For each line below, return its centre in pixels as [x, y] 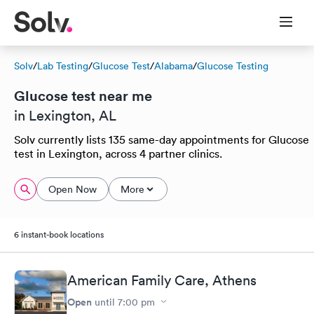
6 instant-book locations [59, 234]
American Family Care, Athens [162, 280]
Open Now [73, 189]
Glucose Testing [233, 66]
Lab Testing [63, 66]
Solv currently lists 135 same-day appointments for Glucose [162, 139]
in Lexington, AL [65, 116]
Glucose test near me [83, 96]
